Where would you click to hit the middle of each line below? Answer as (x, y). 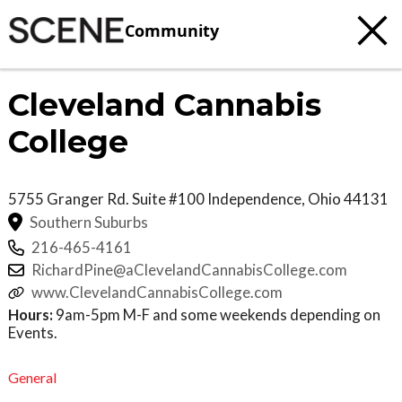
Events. (33, 333)
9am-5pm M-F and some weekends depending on (217, 315)
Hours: (31, 315)
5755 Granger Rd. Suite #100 (108, 199)
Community (172, 30)
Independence (254, 199)
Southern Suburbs (89, 222)
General (32, 377)
